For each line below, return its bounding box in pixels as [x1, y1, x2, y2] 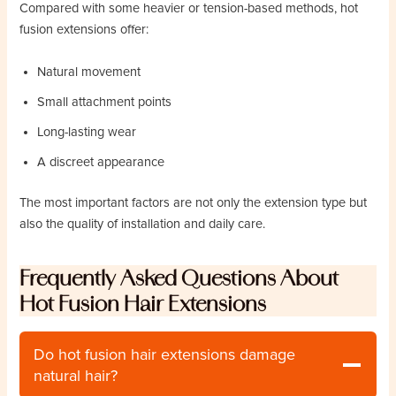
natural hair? [34, 365, 118, 385]
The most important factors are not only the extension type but [19, 194, 368, 210]
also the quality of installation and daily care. [19, 216, 266, 232]
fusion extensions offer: [19, 22, 149, 38]
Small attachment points [37, 94, 172, 110]
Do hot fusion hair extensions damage [34, 344, 296, 364]
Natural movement [37, 64, 141, 80]
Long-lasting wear [37, 124, 137, 140]
